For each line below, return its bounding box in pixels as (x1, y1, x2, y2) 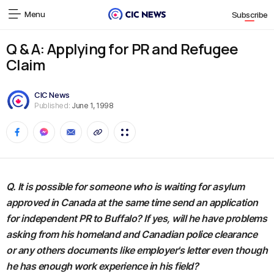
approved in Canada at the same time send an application (6, 196, 258, 209)
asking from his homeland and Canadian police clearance (6, 228, 257, 240)
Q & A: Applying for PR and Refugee (6, 39, 239, 59)
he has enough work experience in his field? (6, 260, 199, 272)
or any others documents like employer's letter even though (6, 244, 268, 256)
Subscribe (231, 10, 268, 20)
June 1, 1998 (70, 100, 114, 110)
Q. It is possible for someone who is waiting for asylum (6, 180, 245, 193)
